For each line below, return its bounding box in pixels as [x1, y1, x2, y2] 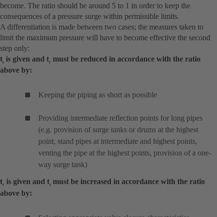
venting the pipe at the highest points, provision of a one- [38, 149, 211, 157]
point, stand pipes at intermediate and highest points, [38, 137, 197, 146]
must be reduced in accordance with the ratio [51, 55, 201, 63]
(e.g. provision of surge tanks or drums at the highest [38, 125, 198, 134]
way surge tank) [38, 160, 87, 169]
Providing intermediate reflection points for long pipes [38, 114, 202, 123]
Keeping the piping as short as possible [38, 91, 157, 99]
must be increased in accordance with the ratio [51, 177, 205, 186]
